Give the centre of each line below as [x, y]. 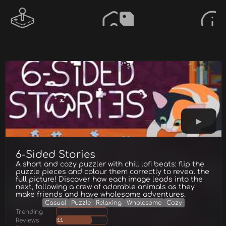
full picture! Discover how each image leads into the [109, 179]
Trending [29, 212]
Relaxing [109, 203]
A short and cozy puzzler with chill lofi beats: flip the [110, 164]
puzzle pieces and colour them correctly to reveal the [112, 172]
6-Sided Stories [55, 155]
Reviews [27, 220]
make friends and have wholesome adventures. [101, 194]
